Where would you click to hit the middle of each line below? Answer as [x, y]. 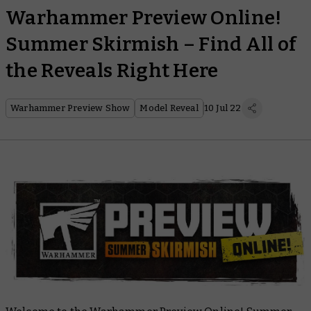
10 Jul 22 [222, 108]
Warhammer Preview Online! [144, 18]
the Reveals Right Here [112, 70]
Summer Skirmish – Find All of [151, 44]
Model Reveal [169, 108]
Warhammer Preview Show [70, 108]
